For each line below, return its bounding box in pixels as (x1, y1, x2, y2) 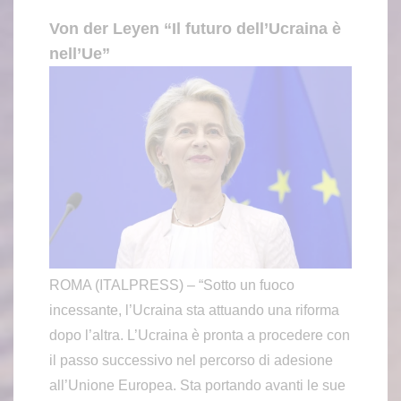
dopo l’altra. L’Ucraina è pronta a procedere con (49, 327, 350, 343)
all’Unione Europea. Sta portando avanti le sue (49, 377, 346, 393)
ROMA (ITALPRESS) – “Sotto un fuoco (49, 277, 294, 293)
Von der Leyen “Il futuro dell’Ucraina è (49, 20, 341, 38)
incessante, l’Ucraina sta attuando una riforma (49, 302, 339, 318)
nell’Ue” (49, 45, 110, 64)
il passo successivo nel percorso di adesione (49, 352, 333, 368)
